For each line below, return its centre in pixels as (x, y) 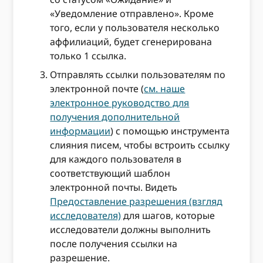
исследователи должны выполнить (131, 229)
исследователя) (86, 215)
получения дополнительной (115, 117)
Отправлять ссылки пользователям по (138, 74)
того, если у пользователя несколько (135, 27)
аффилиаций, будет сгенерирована (131, 41)
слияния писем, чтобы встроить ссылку (140, 145)
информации (80, 131)
